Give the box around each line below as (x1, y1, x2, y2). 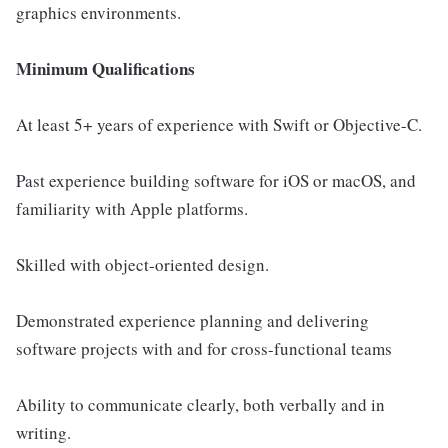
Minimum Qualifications (16, 56, 195, 81)
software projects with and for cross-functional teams (16, 337, 392, 360)
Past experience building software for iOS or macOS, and (16, 169, 416, 192)
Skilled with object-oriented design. (16, 253, 269, 276)
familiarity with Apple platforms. (16, 197, 248, 220)
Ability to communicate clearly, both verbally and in (16, 393, 385, 416)
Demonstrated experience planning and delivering (16, 309, 369, 332)
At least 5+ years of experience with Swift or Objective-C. (16, 113, 422, 136)
